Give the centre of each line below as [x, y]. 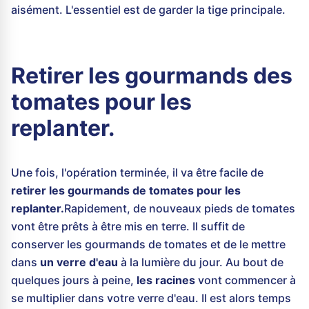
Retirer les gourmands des [152, 76]
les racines [166, 280]
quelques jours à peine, [74, 280]
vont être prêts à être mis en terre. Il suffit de [128, 227]
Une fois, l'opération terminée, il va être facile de [137, 173]
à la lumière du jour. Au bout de [202, 262]
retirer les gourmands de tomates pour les [126, 191]
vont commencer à [246, 280]
